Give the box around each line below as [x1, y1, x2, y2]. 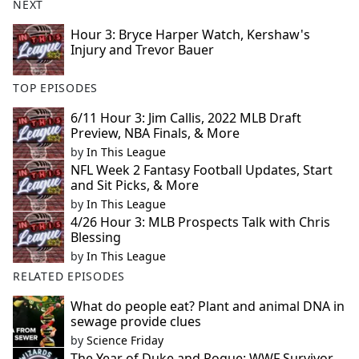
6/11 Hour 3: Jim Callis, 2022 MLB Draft [71, 109, 301, 127]
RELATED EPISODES [13, 268, 126, 284]
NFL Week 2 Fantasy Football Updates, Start [71, 161, 333, 179]
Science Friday [87, 333, 163, 349]
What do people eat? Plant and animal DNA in [71, 297, 345, 316]
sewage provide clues [71, 313, 201, 331]
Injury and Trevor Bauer [71, 41, 214, 59]
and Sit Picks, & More [71, 176, 199, 195]
